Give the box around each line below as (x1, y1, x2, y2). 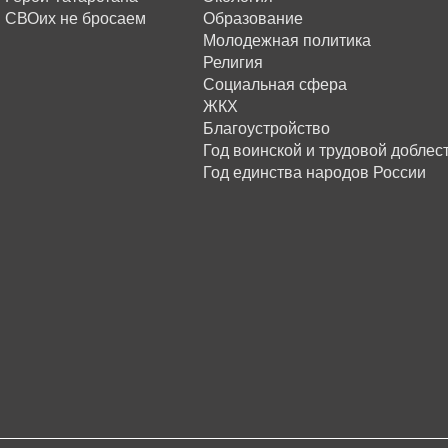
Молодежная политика (202, 32, 371, 49)
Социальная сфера (202, 76, 347, 93)
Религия (202, 54, 263, 71)
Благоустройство (202, 120, 330, 137)
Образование (202, 10, 303, 27)
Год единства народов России (202, 164, 426, 181)
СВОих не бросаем (5, 10, 147, 27)
